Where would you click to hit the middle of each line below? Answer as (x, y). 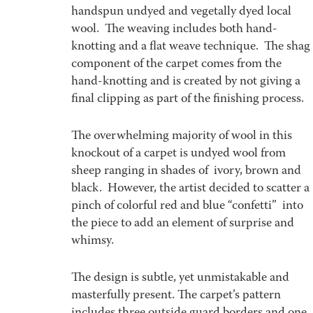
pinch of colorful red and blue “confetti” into (187, 206)
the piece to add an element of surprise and (183, 224)
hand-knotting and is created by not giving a (186, 82)
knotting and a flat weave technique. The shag (191, 47)
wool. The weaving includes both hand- (174, 30)
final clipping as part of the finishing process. (188, 100)
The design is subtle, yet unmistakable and (180, 278)
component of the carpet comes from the (176, 65)
